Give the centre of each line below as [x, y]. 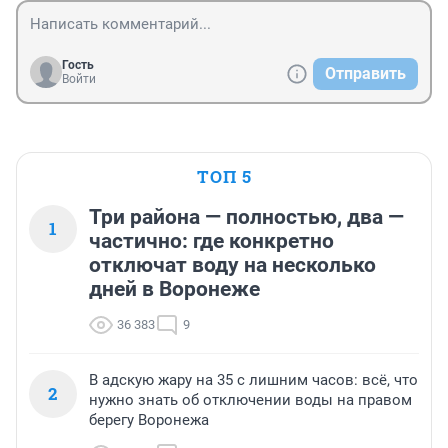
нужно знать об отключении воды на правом [250, 400]
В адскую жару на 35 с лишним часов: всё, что [253, 380]
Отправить [365, 74]
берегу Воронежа [149, 420]
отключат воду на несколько [232, 265]
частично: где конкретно [211, 241]
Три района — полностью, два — [246, 217]
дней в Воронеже [174, 289]
